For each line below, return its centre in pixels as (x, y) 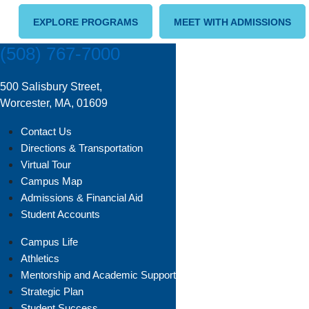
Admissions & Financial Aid (82, 198)
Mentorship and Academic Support (98, 275)
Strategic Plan (52, 291)
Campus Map (51, 181)
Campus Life (49, 242)
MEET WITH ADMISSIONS (232, 22)
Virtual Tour (46, 165)
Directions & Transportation (82, 148)
